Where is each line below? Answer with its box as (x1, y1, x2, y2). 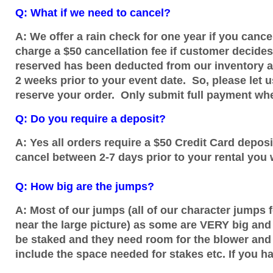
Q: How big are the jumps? (15, 180, 154, 193)
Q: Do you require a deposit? (15, 113, 166, 125)
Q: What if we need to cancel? (15, 7, 171, 19)
